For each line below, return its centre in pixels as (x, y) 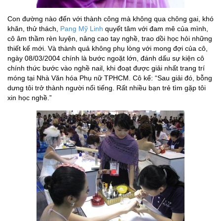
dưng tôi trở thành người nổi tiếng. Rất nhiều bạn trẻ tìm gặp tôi (107, 88)
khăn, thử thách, (34, 29)
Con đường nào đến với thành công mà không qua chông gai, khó (110, 19)
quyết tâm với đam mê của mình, (156, 29)
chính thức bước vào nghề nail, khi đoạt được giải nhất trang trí (106, 68)
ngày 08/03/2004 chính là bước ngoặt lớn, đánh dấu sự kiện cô (106, 58)
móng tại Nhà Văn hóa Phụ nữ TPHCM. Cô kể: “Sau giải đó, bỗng (110, 78)
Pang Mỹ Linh (82, 29)
